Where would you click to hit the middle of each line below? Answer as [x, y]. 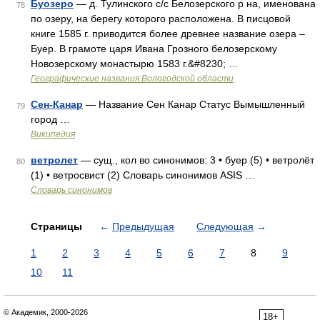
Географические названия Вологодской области [132, 79]
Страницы [58, 226]
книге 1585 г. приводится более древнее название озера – [168, 34]
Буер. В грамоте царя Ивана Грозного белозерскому [154, 49]
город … [50, 119]
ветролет [54, 160]
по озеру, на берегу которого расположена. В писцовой [161, 19]
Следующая [225, 226]
